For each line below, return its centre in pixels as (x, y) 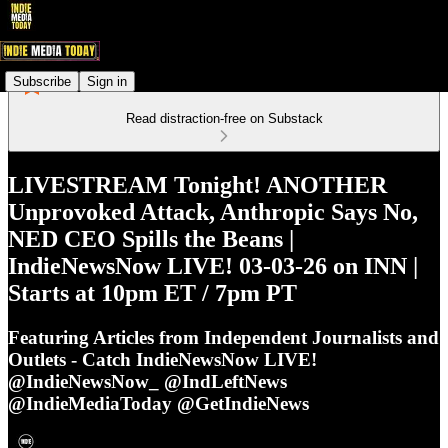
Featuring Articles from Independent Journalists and (223, 337)
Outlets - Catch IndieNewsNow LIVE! (162, 359)
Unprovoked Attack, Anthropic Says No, (213, 211)
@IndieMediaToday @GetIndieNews (158, 403)
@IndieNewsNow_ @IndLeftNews (147, 381)
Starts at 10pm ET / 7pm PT (152, 292)
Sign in (107, 81)
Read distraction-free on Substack (224, 118)
